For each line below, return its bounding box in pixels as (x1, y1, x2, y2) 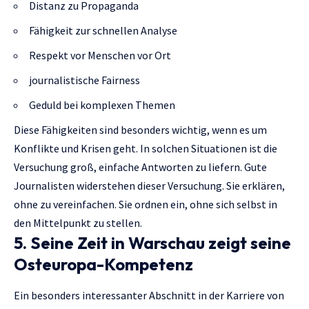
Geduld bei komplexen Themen (29, 97, 175, 112)
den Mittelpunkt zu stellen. (14, 215, 142, 230)
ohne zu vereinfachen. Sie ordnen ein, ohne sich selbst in (14, 197, 277, 211)
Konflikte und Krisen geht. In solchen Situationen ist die (14, 141, 277, 155)
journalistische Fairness (29, 72, 140, 87)
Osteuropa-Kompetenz (14, 253, 193, 275)
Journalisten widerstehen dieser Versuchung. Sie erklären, (14, 178, 285, 192)
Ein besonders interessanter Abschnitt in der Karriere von (14, 288, 284, 303)
